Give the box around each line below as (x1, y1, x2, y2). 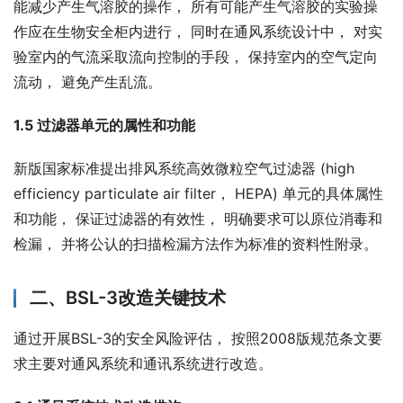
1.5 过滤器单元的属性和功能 (13, 116, 195, 135)
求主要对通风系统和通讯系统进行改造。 (13, 354, 273, 373)
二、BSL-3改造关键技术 (30, 287, 226, 309)
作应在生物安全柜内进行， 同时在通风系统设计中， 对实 (13, 22, 382, 41)
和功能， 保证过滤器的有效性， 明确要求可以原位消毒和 (13, 210, 382, 228)
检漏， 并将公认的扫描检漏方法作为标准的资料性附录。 (13, 235, 378, 254)
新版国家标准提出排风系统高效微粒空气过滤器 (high (13, 159, 354, 178)
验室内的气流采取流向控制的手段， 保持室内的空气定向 (13, 48, 378, 67)
